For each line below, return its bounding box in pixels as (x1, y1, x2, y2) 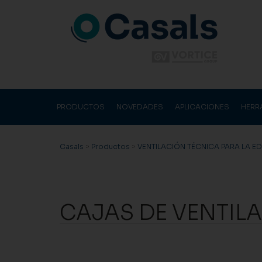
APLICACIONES (175, 102, 229, 111)
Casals (60, 142, 84, 151)
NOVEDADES (116, 102, 163, 111)
